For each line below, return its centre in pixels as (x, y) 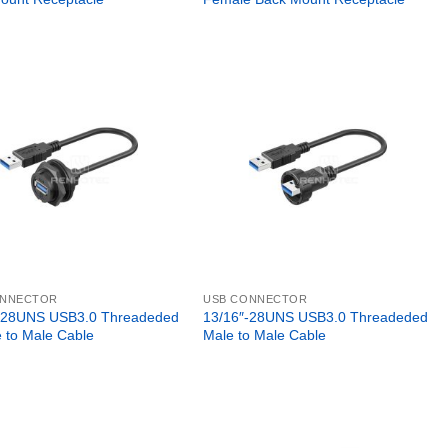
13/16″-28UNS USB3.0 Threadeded (316, 317)
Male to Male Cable (265, 335)
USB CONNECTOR (255, 299)
